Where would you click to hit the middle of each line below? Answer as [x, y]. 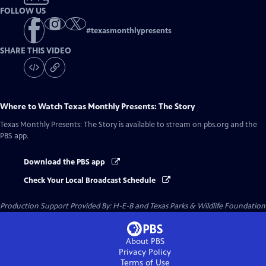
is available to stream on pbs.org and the [187, 125]
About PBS [145, 241]
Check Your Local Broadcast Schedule [91, 180]
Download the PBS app [65, 162]
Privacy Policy [145, 252]
